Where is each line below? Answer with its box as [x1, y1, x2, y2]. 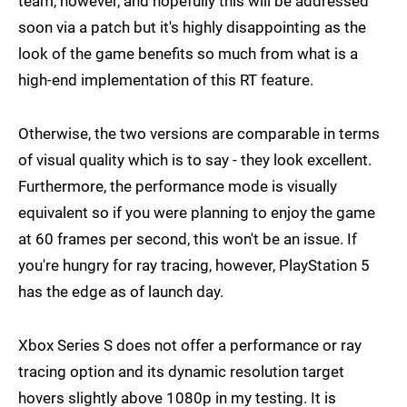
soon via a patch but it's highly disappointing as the [18, 18, 366, 37]
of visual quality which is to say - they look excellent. [18, 151, 372, 170]
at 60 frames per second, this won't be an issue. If [18, 230, 357, 249]
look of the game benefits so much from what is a [18, 45, 358, 64]
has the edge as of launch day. [18, 283, 223, 302]
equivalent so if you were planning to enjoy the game [18, 203, 375, 223]
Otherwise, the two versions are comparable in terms [18, 124, 380, 144]
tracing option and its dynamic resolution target [18, 362, 344, 382]
